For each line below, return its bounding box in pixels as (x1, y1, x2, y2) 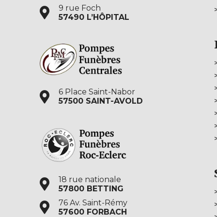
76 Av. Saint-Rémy (58, 198, 127, 207)
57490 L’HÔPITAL (58, 12, 129, 22)
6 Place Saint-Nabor (58, 87, 135, 97)
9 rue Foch (58, 3, 101, 13)
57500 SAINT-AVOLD (58, 96, 143, 106)
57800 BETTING (58, 184, 124, 193)
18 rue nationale (58, 174, 121, 184)
